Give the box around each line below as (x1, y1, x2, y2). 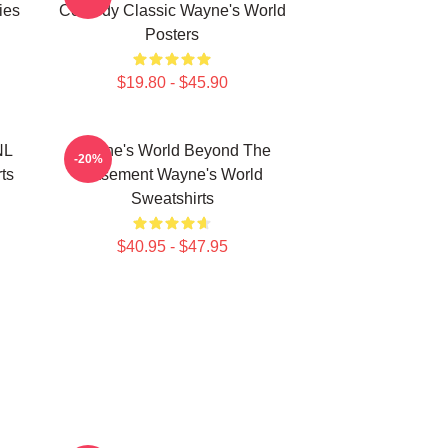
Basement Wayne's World (81, 166, 263, 183)
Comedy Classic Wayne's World (58, 2, 286, 19)
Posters (145, 26, 199, 43)
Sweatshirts (130, 190, 214, 207)
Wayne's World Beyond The (73, 142, 271, 159)
